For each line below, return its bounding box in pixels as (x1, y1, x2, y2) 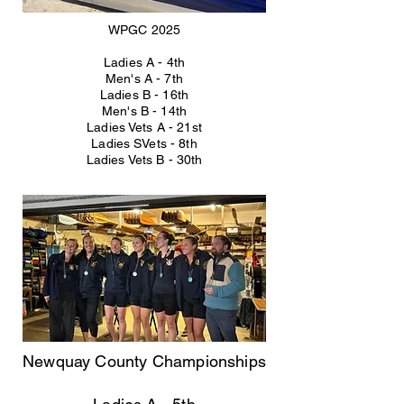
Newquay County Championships (22, 352, 267, 371)
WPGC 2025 (107, 23, 181, 37)
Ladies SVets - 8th (91, 136, 197, 151)
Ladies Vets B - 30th (86, 152, 203, 167)
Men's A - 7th (106, 71, 183, 86)
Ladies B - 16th (99, 87, 189, 102)
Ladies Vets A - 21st (87, 120, 202, 134)
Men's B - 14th (102, 104, 187, 118)
